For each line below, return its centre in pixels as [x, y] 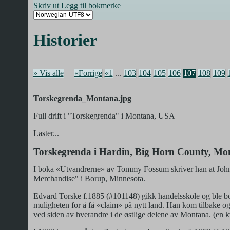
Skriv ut [46, 5]
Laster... [46, 133]
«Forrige [88, 73]
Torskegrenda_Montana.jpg [82, 98]
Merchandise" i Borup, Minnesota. [89, 178]
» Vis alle [48, 73]
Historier [65, 40]
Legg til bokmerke [91, 5]
